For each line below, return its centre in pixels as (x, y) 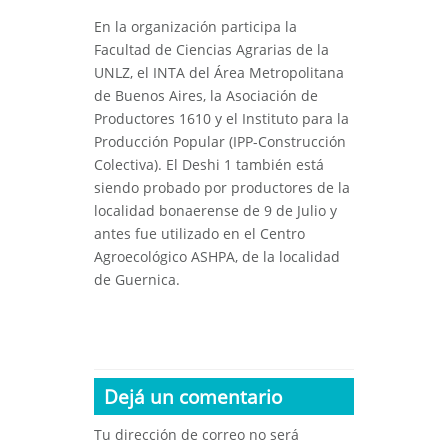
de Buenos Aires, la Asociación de (206, 96)
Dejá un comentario (193, 397)
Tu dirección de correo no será (196, 435)
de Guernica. (137, 280)
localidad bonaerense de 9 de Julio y (215, 211)
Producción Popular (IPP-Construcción (220, 142)
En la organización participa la (195, 27)
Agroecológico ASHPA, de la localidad (217, 257)
